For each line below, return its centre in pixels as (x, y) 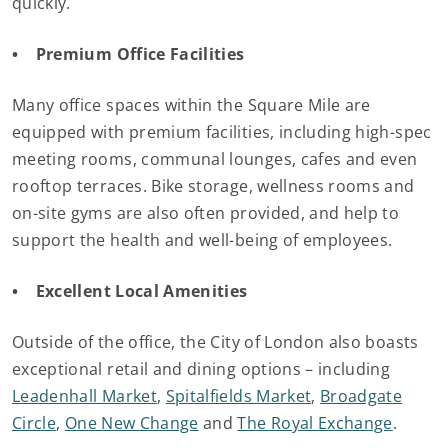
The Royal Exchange (315, 423)
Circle (34, 423)
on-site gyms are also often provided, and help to (206, 213)
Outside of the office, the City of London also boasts (215, 342)
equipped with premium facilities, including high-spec (222, 132)
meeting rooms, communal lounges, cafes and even (215, 159)
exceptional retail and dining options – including (201, 369)
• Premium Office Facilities (130, 54)
